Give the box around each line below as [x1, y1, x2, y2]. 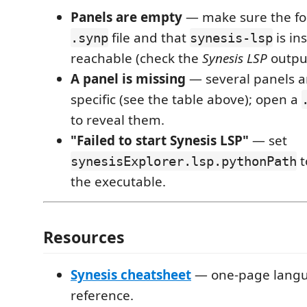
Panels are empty [71, 8, 182, 26]
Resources [43, 226, 125, 249]
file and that [108, 28, 190, 47]
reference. [71, 286, 134, 305]
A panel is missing [71, 69, 186, 88]
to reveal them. [71, 110, 164, 129]
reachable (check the [71, 49, 202, 67]
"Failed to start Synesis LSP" [71, 131, 249, 149]
